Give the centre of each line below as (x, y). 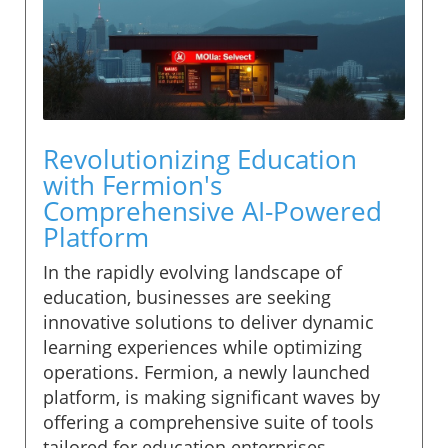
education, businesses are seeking (187, 296)
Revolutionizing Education (200, 158)
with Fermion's (132, 184)
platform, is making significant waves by (211, 396)
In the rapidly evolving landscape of (192, 271)
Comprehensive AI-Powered (212, 210)
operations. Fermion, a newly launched (206, 371)
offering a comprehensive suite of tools (208, 421)
